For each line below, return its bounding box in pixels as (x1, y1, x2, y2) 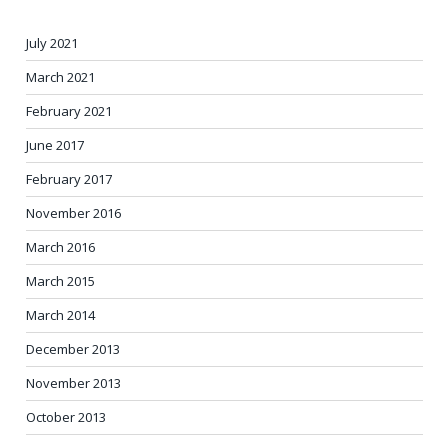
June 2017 (26, 136, 84, 155)
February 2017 (26, 170, 112, 189)
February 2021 (26, 102, 112, 121)
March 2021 (26, 68, 95, 87)
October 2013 (26, 408, 106, 427)
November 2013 (26, 374, 121, 393)
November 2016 (26, 204, 121, 223)
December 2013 (26, 340, 120, 359)
